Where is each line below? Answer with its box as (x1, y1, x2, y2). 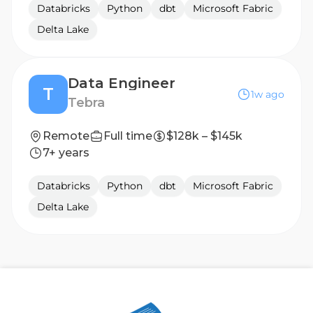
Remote (43, 129, 89, 143)
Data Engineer (68, 75, 175, 92)
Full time (103, 129, 152, 143)
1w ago (251, 88, 284, 101)
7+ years (43, 146, 89, 159)
